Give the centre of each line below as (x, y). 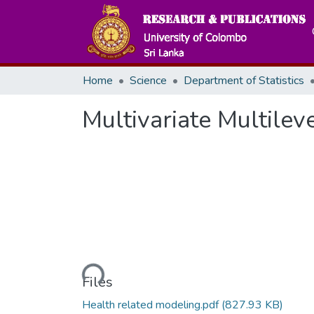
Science (148, 81)
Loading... (80, 272)
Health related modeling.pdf (152, 305)
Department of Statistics (244, 81)
